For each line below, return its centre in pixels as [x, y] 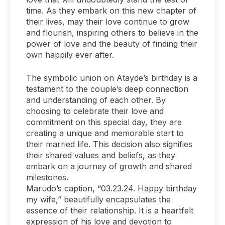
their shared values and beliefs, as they [101, 155]
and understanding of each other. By [96, 100]
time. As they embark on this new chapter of [111, 10]
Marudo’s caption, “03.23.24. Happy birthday [111, 188]
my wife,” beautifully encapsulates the [98, 199]
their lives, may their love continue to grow [108, 21]
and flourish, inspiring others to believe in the [112, 32]
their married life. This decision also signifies [109, 144]
